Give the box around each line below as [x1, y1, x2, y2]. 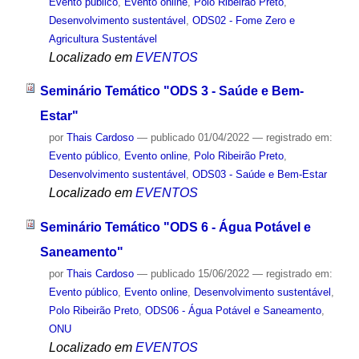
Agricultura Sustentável [48, 32, 157, 45]
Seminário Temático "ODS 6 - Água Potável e [39, 220, 311, 235]
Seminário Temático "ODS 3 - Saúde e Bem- [39, 84, 304, 99]
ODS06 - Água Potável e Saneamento [144, 305, 321, 317]
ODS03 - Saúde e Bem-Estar [192, 168, 327, 181]
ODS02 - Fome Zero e [192, 14, 295, 26]
